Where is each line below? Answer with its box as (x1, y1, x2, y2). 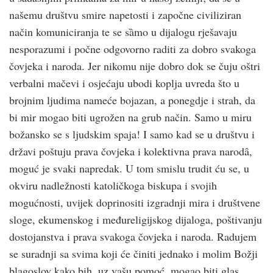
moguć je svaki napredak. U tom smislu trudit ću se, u (9, 160, 249, 175)
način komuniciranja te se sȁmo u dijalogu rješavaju (9, 24, 237, 39)
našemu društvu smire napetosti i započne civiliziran (9, 7, 241, 22)
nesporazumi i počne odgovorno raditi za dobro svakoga (9, 41, 256, 56)
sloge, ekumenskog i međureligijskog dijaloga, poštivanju (9, 211, 262, 227)
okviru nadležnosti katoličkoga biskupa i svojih (9, 177, 217, 193)
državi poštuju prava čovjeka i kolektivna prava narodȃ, (9, 143, 252, 158)
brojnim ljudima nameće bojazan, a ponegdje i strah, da (9, 92, 255, 107)
